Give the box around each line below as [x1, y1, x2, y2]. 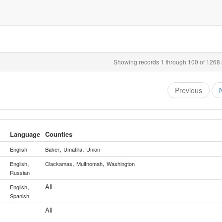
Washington [107, 160, 135, 167]
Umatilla [63, 145, 82, 153]
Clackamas [45, 160, 72, 167]
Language [10, 129, 40, 139]
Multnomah [76, 160, 103, 167]
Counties [45, 129, 72, 139]
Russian [10, 168, 30, 176]
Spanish [10, 192, 29, 200]
